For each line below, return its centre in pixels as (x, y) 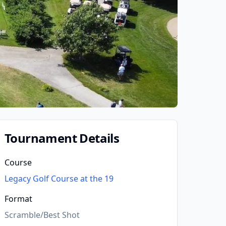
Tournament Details (62, 138)
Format (18, 199)
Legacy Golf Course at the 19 (59, 179)
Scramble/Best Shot (42, 215)
